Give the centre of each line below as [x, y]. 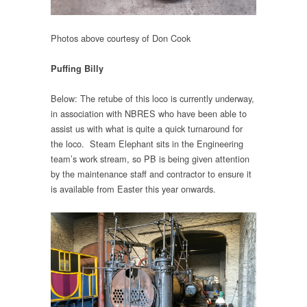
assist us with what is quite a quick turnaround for [147, 129]
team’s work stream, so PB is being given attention [150, 159]
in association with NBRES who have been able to [149, 114]
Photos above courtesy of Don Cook [121, 38]
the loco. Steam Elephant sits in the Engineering [147, 144]
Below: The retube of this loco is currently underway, [152, 99]
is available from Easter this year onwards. [133, 189]
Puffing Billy [77, 69]
